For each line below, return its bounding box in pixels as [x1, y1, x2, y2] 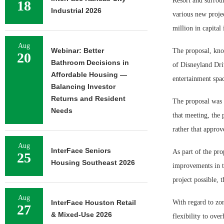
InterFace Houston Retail [51, 198, 136, 206]
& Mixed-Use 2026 [51, 210, 112, 218]
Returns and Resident [51, 94, 125, 102]
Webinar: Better [51, 46, 104, 54]
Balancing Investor [51, 82, 115, 90]
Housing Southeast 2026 [51, 158, 135, 166]
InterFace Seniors [51, 146, 111, 154]
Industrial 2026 [51, 6, 101, 14]
